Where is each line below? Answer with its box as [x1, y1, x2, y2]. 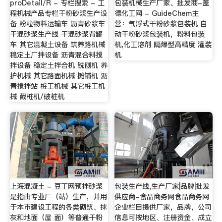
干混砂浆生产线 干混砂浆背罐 [9, 29, 103, 40]
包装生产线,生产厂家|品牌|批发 [114, 181, 210, 191]
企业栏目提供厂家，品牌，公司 [114, 202, 212, 212]
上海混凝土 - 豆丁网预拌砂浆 [9, 181, 103, 191]
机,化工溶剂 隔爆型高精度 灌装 [114, 40, 212, 50]
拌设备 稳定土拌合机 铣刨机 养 [9, 60, 108, 71]
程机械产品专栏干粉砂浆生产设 [9, 8, 107, 19]
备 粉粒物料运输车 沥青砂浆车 [9, 19, 105, 29]
